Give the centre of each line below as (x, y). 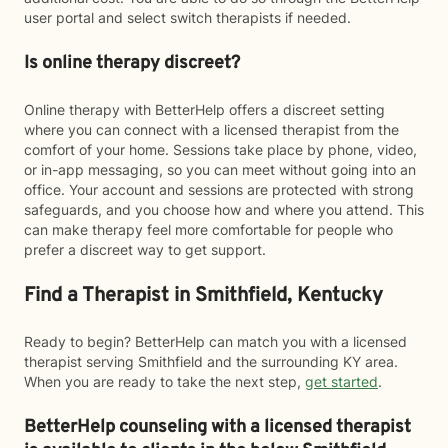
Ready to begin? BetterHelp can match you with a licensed (215, 341)
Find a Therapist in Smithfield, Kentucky (203, 296)
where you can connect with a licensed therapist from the (211, 129)
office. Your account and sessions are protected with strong (219, 189)
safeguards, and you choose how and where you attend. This (224, 209)
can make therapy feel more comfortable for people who (208, 229)
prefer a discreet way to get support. (145, 249)
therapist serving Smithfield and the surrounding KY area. (211, 361)
